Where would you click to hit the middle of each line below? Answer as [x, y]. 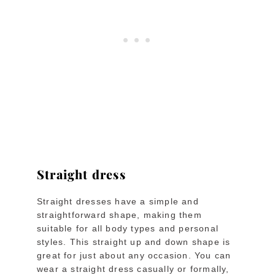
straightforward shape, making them [119, 215]
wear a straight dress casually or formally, [133, 269]
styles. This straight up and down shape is [134, 242]
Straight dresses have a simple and [118, 201]
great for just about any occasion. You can [134, 255]
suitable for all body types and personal [128, 228]
